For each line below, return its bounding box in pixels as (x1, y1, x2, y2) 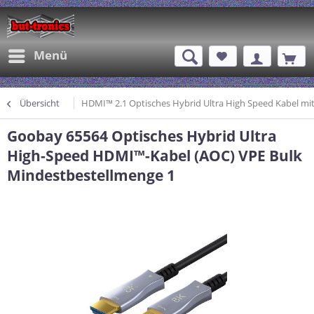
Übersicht (20, 97, 60, 109)
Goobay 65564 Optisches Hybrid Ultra (7, 126, 277, 146)
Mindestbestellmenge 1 (7, 165, 175, 185)
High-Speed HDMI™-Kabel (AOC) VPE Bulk (7, 146, 302, 165)
